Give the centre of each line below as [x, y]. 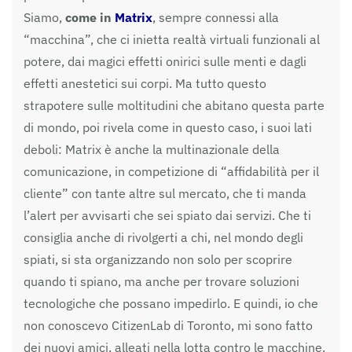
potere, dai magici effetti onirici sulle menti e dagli [165, 61]
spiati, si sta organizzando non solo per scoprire [158, 259]
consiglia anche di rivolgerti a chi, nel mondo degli [163, 237]
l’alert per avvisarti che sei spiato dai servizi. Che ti [167, 215]
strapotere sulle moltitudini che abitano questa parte [174, 105]
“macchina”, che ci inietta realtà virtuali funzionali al [172, 39]
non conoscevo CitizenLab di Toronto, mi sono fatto [168, 325]
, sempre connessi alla [216, 17]
